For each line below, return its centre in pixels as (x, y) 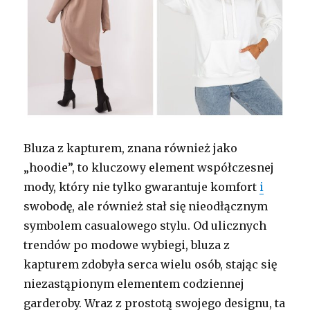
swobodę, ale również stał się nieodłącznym (146, 206)
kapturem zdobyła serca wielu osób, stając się (151, 264)
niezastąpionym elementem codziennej (134, 283)
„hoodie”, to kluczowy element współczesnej (149, 167)
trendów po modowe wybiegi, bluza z (127, 245)
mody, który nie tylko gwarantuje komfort (142, 186)
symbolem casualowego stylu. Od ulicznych (145, 225)
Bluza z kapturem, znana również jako (131, 148)
